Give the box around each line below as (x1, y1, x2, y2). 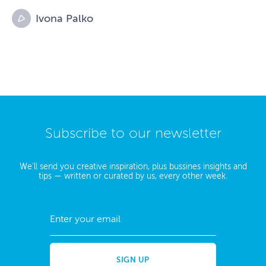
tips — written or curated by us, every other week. (39, 172, 227, 181)
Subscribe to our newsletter (45, 125, 221, 142)
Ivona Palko (36, 12, 93, 25)
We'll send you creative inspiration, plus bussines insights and (19, 162, 247, 172)
